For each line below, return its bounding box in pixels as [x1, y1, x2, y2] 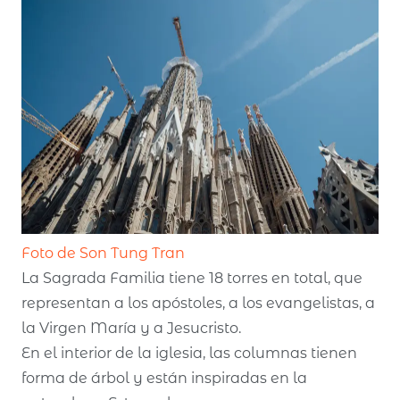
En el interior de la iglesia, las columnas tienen [21, 345, 357, 362]
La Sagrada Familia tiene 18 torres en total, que [21, 270, 362, 287]
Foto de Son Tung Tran [21, 245, 185, 262]
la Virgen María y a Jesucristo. [21, 320, 241, 337]
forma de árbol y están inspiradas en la [21, 370, 307, 387]
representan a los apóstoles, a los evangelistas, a [21, 295, 375, 312]
